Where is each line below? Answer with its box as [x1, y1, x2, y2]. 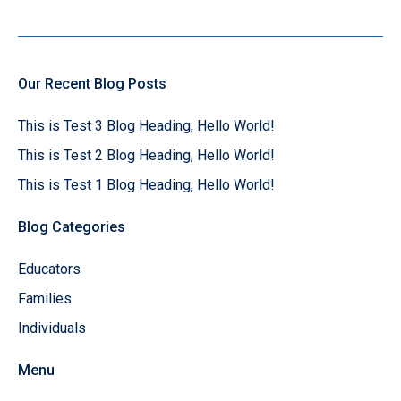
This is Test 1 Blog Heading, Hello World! [18, 176, 275, 193]
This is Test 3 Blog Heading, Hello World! [18, 117, 275, 134]
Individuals [18, 320, 86, 337]
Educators [18, 260, 81, 277]
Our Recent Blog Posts [18, 75, 166, 92]
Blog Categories [18, 218, 125, 235]
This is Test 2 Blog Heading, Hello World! [18, 147, 275, 164]
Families [18, 290, 72, 307]
